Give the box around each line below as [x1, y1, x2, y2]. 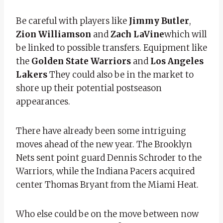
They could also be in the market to [47, 69, 194, 80]
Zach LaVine [111, 28, 164, 40]
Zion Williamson [16, 28, 91, 40]
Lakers [16, 69, 47, 80]
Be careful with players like [16, 15, 129, 26]
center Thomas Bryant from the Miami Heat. [16, 179, 199, 190]
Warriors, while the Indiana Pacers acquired [16, 165, 195, 177]
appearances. [16, 96, 70, 107]
